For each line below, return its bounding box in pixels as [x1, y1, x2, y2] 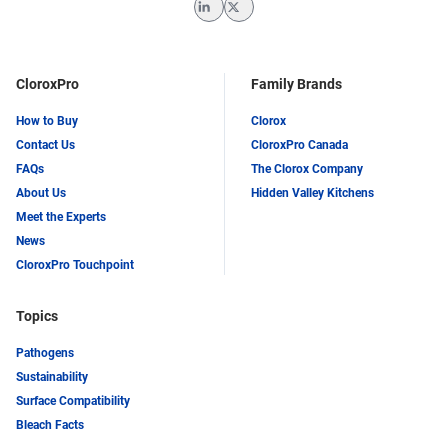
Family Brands [251, 75, 342, 92]
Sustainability [16, 369, 88, 384]
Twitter [238, 17, 284, 34]
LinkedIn [208, 17, 263, 34]
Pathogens [16, 345, 74, 360]
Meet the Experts [16, 209, 106, 224]
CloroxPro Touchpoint [16, 257, 134, 272]
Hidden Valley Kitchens [251, 185, 374, 200]
